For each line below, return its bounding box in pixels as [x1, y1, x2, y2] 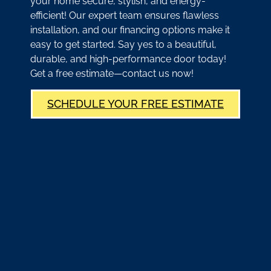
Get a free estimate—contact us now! [30, 67, 194, 79]
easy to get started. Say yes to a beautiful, [30, 38, 217, 50]
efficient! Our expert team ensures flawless [30, 9, 219, 21]
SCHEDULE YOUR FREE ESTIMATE [47, 97, 224, 110]
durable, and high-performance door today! [30, 53, 226, 65]
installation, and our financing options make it [30, 24, 230, 36]
